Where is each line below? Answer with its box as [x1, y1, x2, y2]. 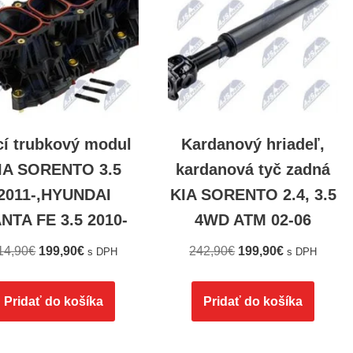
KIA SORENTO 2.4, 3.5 [169, 185, 336, 203]
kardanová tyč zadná [176, 160, 331, 178]
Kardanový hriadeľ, [181, 135, 325, 153]
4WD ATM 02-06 [195, 210, 312, 229]
